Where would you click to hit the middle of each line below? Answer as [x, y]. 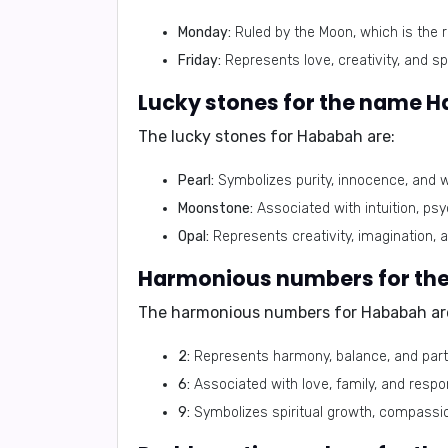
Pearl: [196, 180]
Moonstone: [215, 208]
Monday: [204, 32]
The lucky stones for [217, 136]
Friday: [199, 60]
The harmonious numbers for [249, 312]
